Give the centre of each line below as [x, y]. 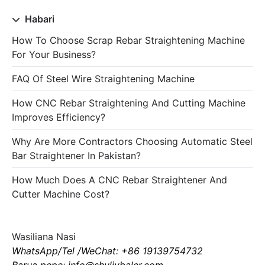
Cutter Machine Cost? [61, 194]
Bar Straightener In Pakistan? [76, 156]
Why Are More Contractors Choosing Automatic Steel [132, 141]
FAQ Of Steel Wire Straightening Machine [103, 79]
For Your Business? [54, 54]
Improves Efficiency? [59, 117]
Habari [38, 19]
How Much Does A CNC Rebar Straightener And [119, 180]
